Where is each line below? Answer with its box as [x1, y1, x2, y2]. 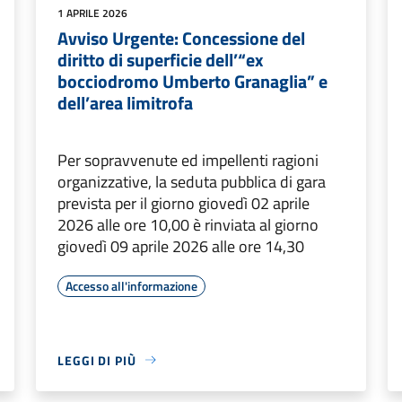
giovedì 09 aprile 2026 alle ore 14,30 [57, 233, 304, 258]
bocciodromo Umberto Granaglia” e [57, 66, 328, 95]
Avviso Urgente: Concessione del [57, 23, 305, 52]
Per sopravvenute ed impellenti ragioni [57, 147, 319, 172]
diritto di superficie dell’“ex [57, 45, 263, 74]
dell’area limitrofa [57, 88, 193, 117]
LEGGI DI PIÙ [57, 350, 136, 370]
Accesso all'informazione [66, 275, 197, 295]
